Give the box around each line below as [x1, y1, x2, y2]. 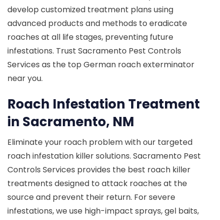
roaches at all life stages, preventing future [7, 31, 173, 43]
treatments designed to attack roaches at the [7, 177, 187, 189]
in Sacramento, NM [7, 112, 134, 131]
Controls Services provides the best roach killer [7, 164, 191, 175]
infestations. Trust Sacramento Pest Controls [7, 45, 181, 56]
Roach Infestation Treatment [7, 95, 200, 113]
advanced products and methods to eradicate [7, 17, 187, 29]
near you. [7, 72, 43, 84]
